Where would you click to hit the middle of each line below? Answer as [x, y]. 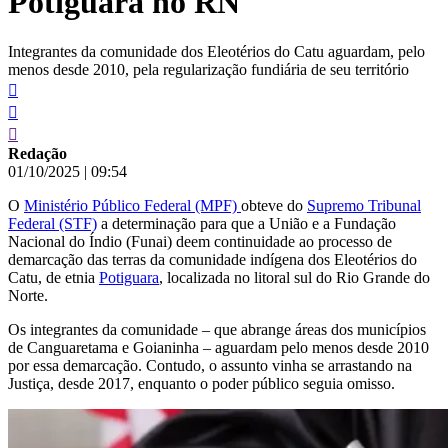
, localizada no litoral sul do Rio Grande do [294, 277]
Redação [37, 153]
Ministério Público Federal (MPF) [132, 205]
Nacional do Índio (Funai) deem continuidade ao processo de [200, 241]
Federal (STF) [52, 223]
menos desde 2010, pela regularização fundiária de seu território [208, 69]
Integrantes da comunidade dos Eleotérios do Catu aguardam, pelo [216, 51]
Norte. [28, 295]
